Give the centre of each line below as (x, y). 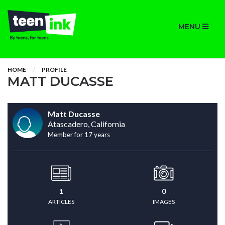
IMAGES (164, 202)
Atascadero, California (86, 124)
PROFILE (54, 70)
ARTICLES (61, 202)
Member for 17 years (79, 135)
